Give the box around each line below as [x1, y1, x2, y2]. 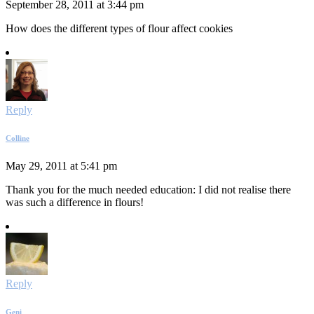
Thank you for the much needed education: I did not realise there [6, 183, 291, 196]
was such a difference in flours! [6, 196, 144, 208]
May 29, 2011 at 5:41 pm [6, 159, 117, 172]
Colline [6, 133, 29, 142]
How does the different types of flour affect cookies [6, 22, 233, 34]
